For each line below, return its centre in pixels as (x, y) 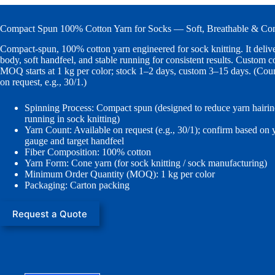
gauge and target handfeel (74, 141)
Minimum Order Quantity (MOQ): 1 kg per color (120, 174)
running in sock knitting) (72, 119)
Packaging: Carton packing (77, 185)
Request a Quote (50, 214)
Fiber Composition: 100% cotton (88, 152)
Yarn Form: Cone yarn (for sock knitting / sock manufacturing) (146, 163)
